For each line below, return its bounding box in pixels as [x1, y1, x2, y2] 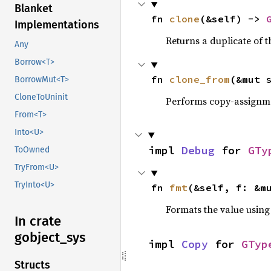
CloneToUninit [15, 92, 68, 103]
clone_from [169, 73, 230, 86]
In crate [15, 213, 61, 230]
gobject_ [15, 229, 67, 246]
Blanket [15, 2, 53, 16]
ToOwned [15, 145, 50, 155]
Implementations [15, 18, 99, 32]
